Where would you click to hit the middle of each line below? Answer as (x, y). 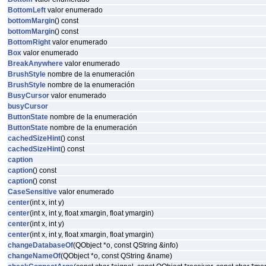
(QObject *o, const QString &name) (116, 256)
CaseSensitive (32, 192)
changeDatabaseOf (40, 245)
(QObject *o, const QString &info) (126, 245)
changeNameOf (34, 256)
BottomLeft (27, 10)
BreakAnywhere (35, 64)
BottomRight (29, 42)
